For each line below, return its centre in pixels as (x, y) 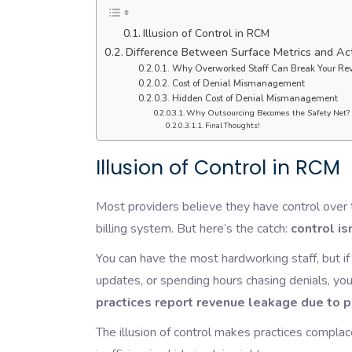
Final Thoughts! (233, 125)
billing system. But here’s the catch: (193, 229)
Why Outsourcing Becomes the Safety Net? (268, 112)
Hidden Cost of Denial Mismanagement (255, 98)
